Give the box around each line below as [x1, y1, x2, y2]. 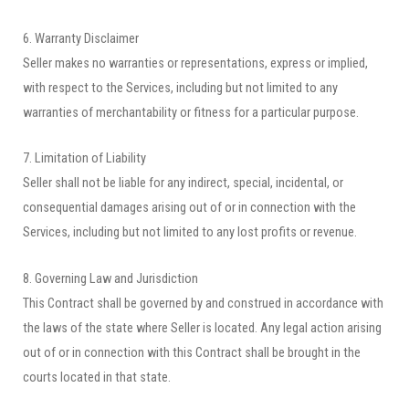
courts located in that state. [23, 368, 171, 385]
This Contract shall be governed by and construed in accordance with [23, 294, 383, 311]
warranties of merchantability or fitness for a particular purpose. [23, 104, 359, 121]
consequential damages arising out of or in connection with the [23, 199, 356, 216]
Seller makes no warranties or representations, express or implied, [23, 55, 368, 72]
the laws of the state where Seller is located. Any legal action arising [23, 319, 382, 336]
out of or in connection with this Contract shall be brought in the [23, 343, 361, 361]
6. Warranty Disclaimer [23, 30, 139, 47]
